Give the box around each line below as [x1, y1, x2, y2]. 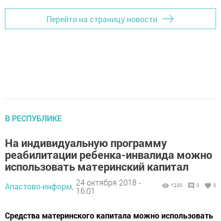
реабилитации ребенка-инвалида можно [5, 147, 212, 162]
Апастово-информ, [5, 181, 74, 192]
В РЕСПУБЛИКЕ [5, 113, 62, 124]
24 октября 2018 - [76, 177, 141, 187]
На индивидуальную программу [5, 136, 167, 150]
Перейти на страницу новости [46, 13, 157, 24]
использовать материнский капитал [5, 159, 188, 174]
